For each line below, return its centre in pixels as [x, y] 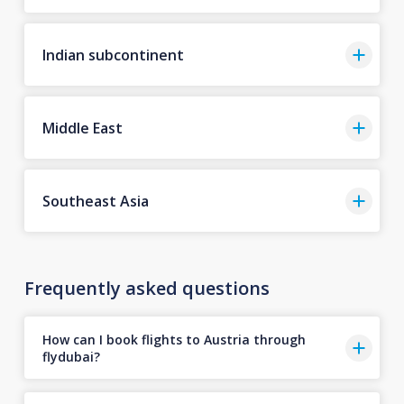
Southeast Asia [95, 201]
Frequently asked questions [147, 289]
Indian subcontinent [113, 55]
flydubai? [71, 356]
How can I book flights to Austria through [174, 339]
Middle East [82, 128]
